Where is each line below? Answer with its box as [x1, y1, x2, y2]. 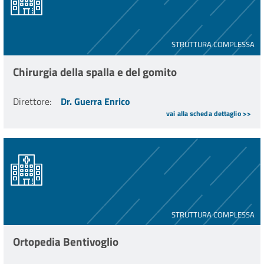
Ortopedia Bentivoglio [13, 233, 118, 250]
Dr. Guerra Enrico [61, 94, 130, 109]
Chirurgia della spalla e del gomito [13, 62, 177, 80]
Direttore [13, 94, 49, 109]
